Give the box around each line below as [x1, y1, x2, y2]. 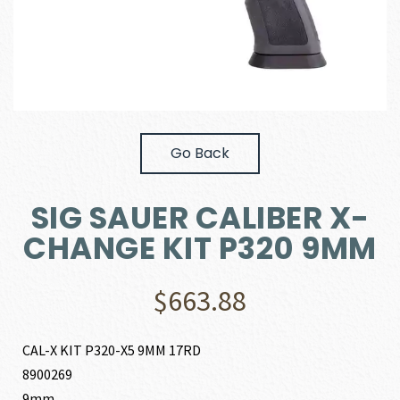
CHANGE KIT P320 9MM [23, 226, 377, 270]
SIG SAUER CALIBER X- [30, 196, 370, 239]
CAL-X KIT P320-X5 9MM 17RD [22, 340, 202, 359]
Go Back [171, 142, 229, 163]
